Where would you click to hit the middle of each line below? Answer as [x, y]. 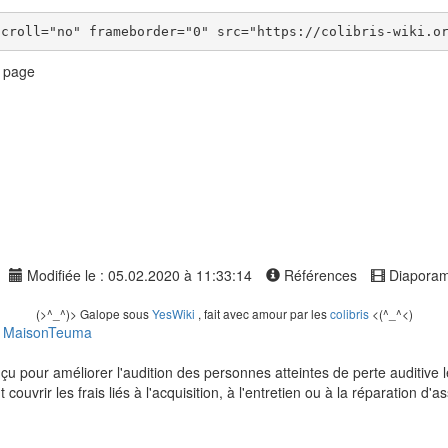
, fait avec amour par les [262, 313]
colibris [349, 313]
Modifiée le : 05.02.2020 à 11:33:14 [137, 275]
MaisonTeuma [47, 332]
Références [318, 275]
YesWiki [173, 313]
